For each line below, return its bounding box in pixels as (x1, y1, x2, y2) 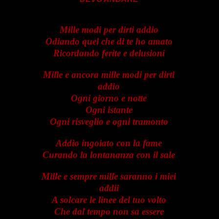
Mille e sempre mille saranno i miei (42, 171, 176, 181)
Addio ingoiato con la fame (56, 137, 162, 148)
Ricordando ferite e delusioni (53, 47, 165, 58)
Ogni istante (85, 104, 132, 115)
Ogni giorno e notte (71, 92, 147, 103)
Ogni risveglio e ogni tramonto (49, 116, 168, 127)
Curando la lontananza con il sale (43, 149, 175, 160)
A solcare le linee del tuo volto (51, 194, 166, 205)
